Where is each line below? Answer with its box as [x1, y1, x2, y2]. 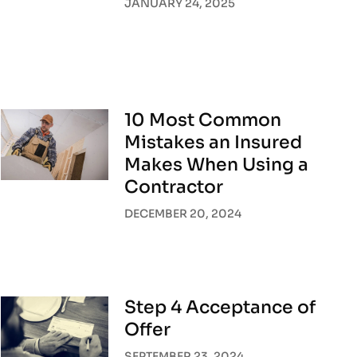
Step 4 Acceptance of [124, 296, 316, 318]
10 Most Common [124, 108, 282, 131]
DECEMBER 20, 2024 [124, 206, 242, 221]
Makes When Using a [124, 153, 309, 175]
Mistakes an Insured [124, 131, 303, 153]
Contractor [124, 175, 224, 198]
